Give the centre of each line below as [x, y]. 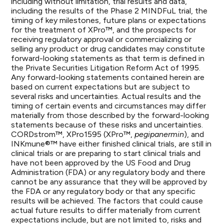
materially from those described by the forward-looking [110, 115]
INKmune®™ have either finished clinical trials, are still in [111, 144]
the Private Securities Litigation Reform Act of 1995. [106, 68]
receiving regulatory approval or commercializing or [101, 39]
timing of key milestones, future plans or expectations [109, 20]
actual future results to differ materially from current [106, 210]
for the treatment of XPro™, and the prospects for [104, 30]
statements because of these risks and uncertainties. [107, 125]
